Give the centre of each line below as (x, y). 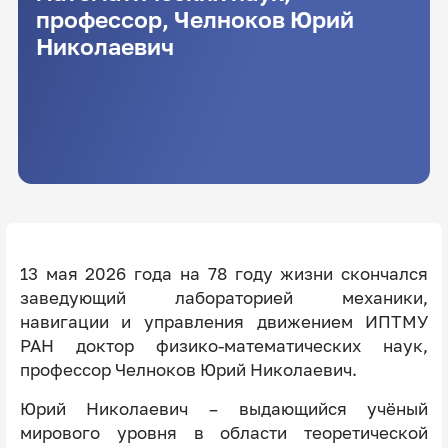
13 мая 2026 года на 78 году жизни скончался (224, 273)
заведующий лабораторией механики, (224, 297)
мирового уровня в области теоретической (224, 432)
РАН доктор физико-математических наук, (224, 345)
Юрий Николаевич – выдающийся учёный (224, 408)
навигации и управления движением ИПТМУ (224, 321)
